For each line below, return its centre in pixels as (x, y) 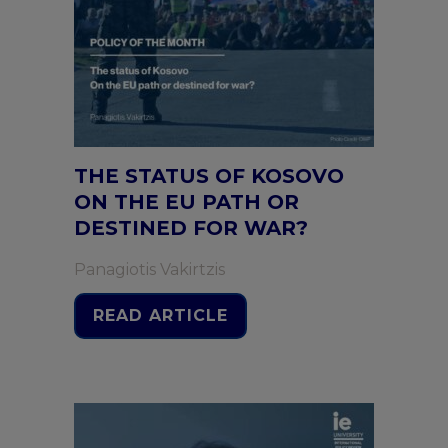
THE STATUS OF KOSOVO (209, 176)
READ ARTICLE (160, 315)
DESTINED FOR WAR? (191, 228)
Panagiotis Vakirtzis (149, 269)
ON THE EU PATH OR (186, 202)
